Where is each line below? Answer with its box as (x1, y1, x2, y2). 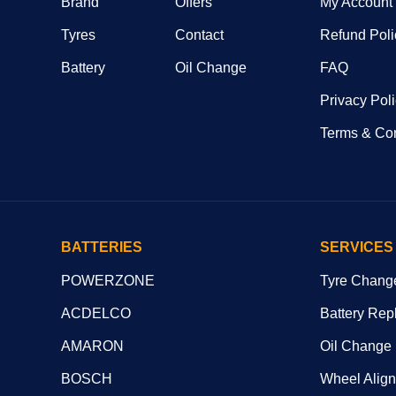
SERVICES (319, 239, 393, 255)
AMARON (61, 338, 124, 354)
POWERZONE (61, 272, 155, 288)
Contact (175, 27, 225, 42)
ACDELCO (61, 305, 131, 321)
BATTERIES (61, 239, 142, 255)
